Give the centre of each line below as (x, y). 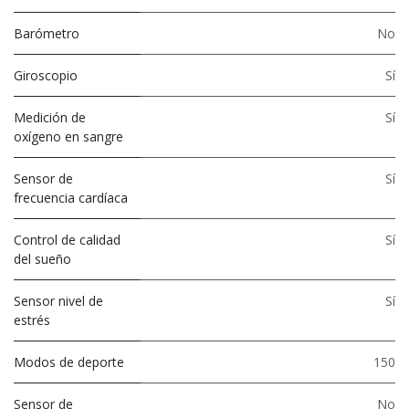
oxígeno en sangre (68, 136)
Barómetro (47, 33)
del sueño (42, 258)
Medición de (50, 117)
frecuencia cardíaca (71, 197)
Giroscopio (46, 75)
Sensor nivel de (58, 300)
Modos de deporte (69, 362)
